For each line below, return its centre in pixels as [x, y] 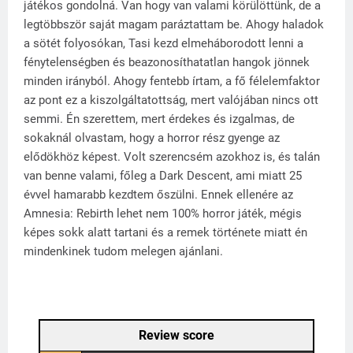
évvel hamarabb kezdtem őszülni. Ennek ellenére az [158, 194]
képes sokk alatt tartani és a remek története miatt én [165, 232]
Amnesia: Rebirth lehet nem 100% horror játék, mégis [163, 213]
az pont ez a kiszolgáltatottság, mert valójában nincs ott [171, 100]
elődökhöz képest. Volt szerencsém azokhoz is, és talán [172, 156]
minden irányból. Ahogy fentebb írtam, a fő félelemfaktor [172, 81]
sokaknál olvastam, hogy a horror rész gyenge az [152, 137]
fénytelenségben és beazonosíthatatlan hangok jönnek [167, 62]
